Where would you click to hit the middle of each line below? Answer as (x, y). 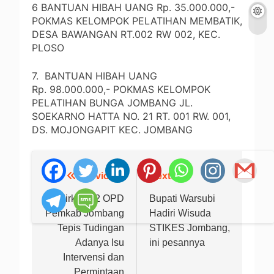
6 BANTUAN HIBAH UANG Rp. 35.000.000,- (133, 8)
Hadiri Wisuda (180, 213)
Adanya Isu (100, 243)
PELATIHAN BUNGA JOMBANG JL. (112, 103)
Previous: (102, 176)
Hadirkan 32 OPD (86, 199)
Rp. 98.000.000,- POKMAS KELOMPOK (121, 90)
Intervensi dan (94, 257)
